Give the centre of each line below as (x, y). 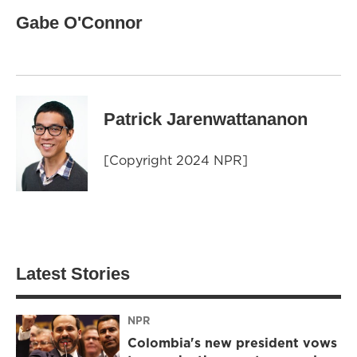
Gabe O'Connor (79, 23)
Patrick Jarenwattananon (206, 119)
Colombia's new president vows (232, 342)
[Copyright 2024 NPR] (176, 160)
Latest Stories (73, 274)
